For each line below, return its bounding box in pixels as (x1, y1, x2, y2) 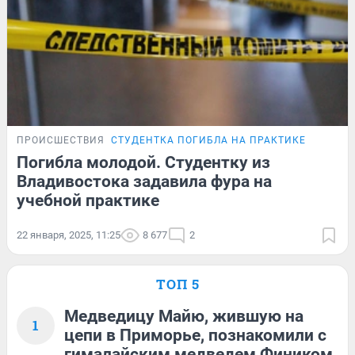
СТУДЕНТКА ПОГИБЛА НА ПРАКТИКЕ (111, 134, 306, 146)
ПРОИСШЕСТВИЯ (17, 134, 105, 146)
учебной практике (17, 190, 159, 210)
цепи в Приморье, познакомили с (64, 325, 326, 345)
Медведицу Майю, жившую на (64, 306, 303, 326)
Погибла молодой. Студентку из (17, 152, 270, 172)
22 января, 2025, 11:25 (17, 228, 120, 241)
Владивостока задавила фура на (17, 171, 272, 191)
